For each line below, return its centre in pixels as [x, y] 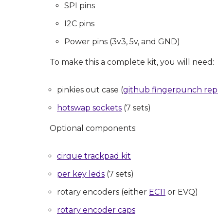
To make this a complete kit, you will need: [132, 62]
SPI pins [80, 6]
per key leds [81, 174]
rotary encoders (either [103, 192]
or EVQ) [182, 192]
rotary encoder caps [96, 210]
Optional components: [93, 128]
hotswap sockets [89, 108]
